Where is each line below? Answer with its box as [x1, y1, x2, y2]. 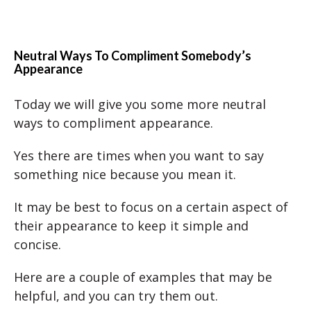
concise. [14, 235, 61, 253]
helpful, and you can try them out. [14, 287, 218, 304]
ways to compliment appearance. [14, 114, 213, 131]
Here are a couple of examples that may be [14, 268, 272, 285]
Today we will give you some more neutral [14, 95, 266, 112]
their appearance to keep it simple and [14, 217, 249, 234]
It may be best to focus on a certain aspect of [14, 198, 288, 215]
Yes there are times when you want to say [14, 146, 264, 164]
